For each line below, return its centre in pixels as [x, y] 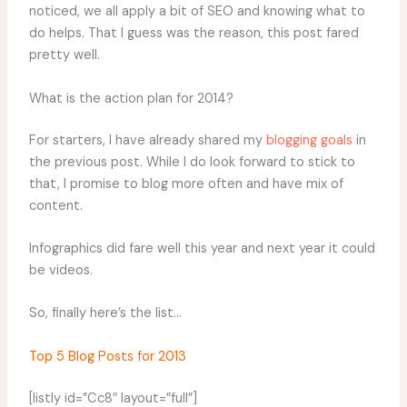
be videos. [60, 271]
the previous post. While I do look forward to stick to [192, 162]
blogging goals [309, 140]
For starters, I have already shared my [147, 140]
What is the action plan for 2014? [131, 98]
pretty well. [64, 55]
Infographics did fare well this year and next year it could [202, 249]
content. [55, 205]
